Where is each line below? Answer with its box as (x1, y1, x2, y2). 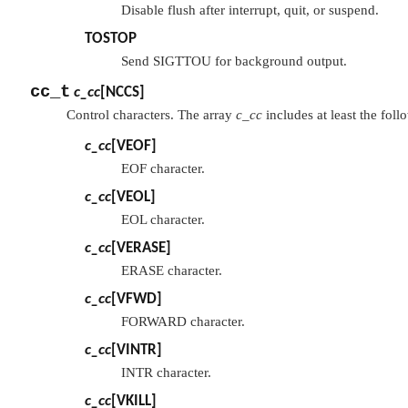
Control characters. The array (66, 107, 236, 123)
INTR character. (121, 365, 211, 381)
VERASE (117, 240, 166, 257)
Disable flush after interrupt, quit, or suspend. (121, 3, 379, 18)
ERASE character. (121, 263, 222, 279)
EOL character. (121, 212, 205, 228)
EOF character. (121, 161, 205, 177)
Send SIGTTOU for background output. (121, 54, 347, 69)
